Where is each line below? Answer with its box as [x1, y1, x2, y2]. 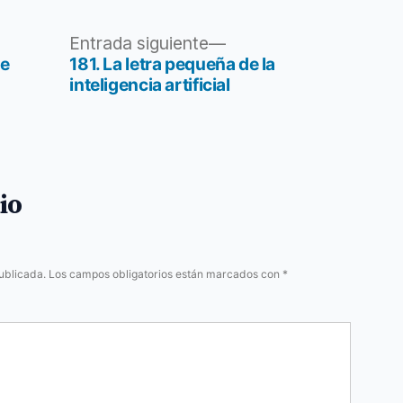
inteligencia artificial [69, 74, 230, 96]
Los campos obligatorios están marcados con [49, 267, 283, 282]
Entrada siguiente [69, 32, 210, 55]
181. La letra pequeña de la [69, 53, 276, 76]
